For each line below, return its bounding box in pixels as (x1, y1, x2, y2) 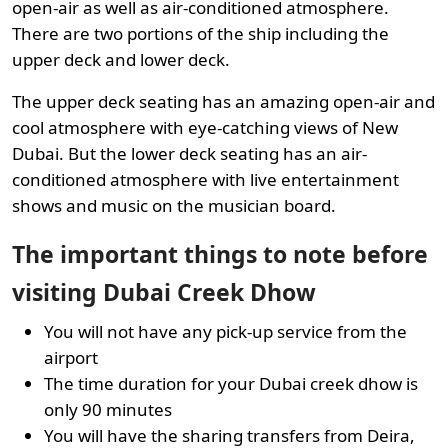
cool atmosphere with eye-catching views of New (12, 115, 398, 139)
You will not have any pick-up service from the (44, 319, 407, 343)
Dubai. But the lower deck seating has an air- (12, 141, 367, 165)
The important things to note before (12, 237, 428, 270)
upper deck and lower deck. (12, 47, 230, 71)
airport (44, 345, 98, 369)
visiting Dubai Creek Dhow (12, 275, 316, 308)
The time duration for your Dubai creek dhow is (44, 371, 418, 395)
